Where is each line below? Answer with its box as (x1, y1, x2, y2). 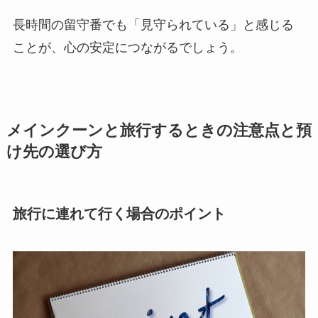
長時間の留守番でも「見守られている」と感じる (12, 17, 294, 32)
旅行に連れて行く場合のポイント (12, 205, 226, 221)
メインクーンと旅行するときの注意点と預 (6, 121, 312, 139)
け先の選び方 (6, 143, 102, 160)
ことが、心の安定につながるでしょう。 (12, 40, 243, 55)
